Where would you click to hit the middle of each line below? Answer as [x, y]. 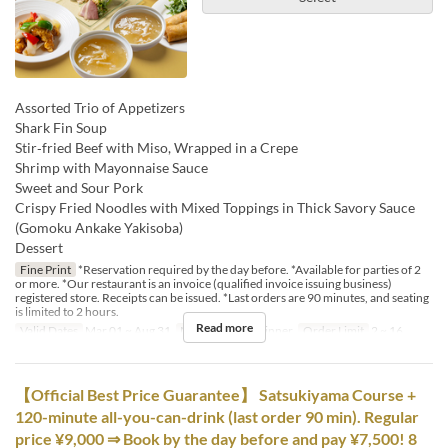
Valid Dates [48, 330]
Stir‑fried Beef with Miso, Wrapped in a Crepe [156, 147]
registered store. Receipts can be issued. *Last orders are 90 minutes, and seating [222, 297]
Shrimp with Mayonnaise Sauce [111, 167]
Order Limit [333, 330]
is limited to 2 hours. [67, 311]
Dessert [39, 247]
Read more [224, 327]
